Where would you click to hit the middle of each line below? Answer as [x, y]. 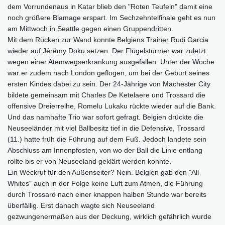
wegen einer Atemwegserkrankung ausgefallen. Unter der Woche [111, 62]
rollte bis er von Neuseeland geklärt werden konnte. [89, 161]
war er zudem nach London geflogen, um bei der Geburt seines [108, 73]
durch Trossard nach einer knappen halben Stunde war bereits [107, 195]
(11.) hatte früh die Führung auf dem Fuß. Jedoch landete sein [107, 139]
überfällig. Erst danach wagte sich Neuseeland [81, 206]
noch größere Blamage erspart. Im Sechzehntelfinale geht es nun [111, 18]
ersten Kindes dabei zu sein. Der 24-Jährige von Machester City [109, 84]
